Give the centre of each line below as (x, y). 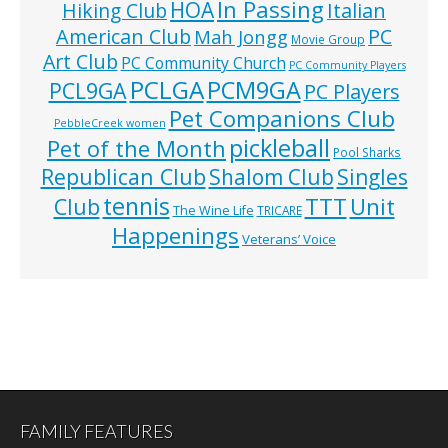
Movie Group (328, 38)
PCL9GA (87, 90)
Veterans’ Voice (289, 238)
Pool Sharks (367, 151)
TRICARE (279, 209)
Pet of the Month (136, 147)
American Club (123, 36)
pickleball (279, 147)
